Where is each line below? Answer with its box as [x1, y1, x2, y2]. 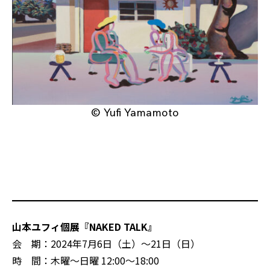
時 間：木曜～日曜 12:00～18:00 [12, 253, 159, 268]
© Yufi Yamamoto [91, 107, 179, 120]
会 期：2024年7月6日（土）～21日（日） [12, 236, 200, 251]
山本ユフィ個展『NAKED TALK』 [12, 219, 157, 234]
